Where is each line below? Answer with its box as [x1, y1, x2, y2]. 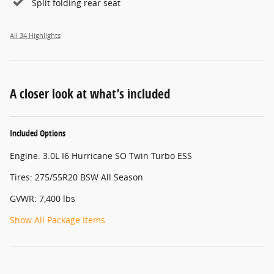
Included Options [10, 127, 65, 139]
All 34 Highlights [10, 31, 61, 40]
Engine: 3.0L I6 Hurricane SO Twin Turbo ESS [10, 149, 192, 161]
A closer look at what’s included [10, 84, 170, 102]
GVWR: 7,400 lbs [10, 192, 75, 204]
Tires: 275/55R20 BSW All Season [10, 171, 143, 183]
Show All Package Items [10, 213, 105, 226]
